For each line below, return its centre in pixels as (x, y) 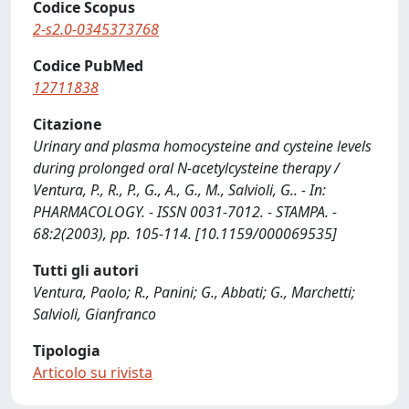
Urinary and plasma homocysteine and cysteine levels (202, 146)
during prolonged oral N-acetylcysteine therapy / (186, 168)
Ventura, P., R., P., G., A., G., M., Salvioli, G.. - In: (179, 190)
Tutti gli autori (86, 270)
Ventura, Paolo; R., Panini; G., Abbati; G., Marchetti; (194, 292)
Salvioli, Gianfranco (94, 314)
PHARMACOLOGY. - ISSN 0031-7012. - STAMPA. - (185, 212)
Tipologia (67, 351)
